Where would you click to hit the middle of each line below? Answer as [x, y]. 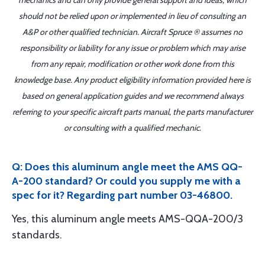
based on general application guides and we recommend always [132, 96]
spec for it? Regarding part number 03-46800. [122, 195]
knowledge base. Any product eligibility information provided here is [132, 80]
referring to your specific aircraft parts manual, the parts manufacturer [132, 112]
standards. [37, 235]
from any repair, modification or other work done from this [132, 64]
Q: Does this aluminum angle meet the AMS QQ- [127, 167]
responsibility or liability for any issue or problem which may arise [132, 48]
